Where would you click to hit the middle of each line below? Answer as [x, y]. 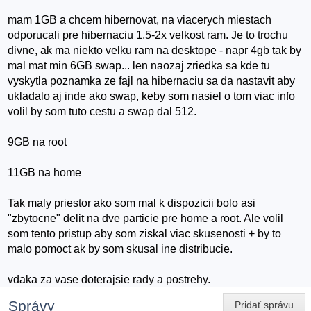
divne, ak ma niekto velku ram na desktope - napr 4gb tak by [155, 51]
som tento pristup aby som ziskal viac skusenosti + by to [145, 234]
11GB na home [45, 173]
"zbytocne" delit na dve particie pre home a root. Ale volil [146, 219]
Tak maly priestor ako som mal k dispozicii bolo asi [132, 203]
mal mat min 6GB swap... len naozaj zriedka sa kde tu [139, 66]
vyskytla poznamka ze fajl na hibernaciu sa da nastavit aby [152, 81]
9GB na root [37, 142]
